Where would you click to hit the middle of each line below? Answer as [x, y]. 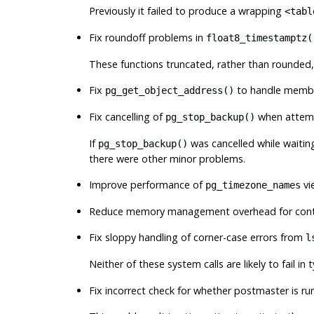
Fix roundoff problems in [147, 37]
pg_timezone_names [253, 185]
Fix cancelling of [127, 116]
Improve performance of [147, 184]
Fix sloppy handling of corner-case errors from [197, 237]
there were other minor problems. [167, 158]
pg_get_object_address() [169, 90]
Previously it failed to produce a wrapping [186, 11]
